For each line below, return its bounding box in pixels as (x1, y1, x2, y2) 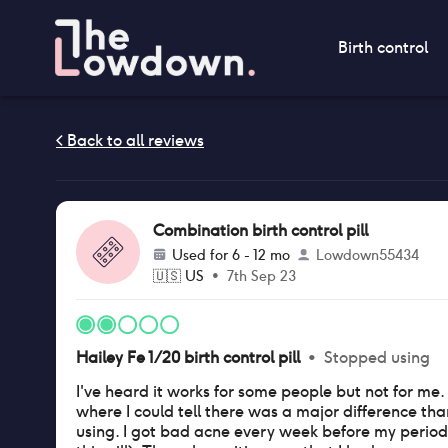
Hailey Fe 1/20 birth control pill (76, 347, 300, 368)
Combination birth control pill (153, 220, 368, 241)
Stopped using (324, 347, 430, 368)
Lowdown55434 (316, 246, 419, 264)
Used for (172, 246, 232, 264)
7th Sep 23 (227, 267, 296, 285)
